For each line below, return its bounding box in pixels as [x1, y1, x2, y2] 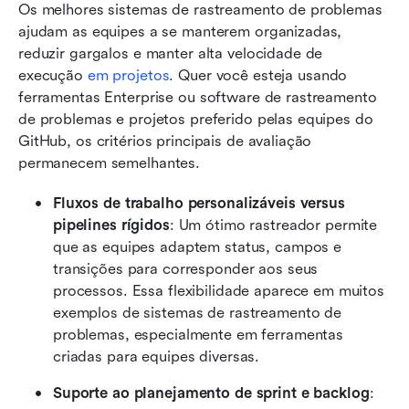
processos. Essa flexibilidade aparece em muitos [53, 281, 384, 299]
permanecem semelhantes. [18, 153, 201, 172]
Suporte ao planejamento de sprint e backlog [53, 383, 370, 402]
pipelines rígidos [53, 215, 170, 234]
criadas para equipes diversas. [53, 347, 260, 365]
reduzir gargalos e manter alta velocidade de [18, 44, 323, 62]
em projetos [87, 66, 170, 84]
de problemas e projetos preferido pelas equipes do [18, 110, 373, 128]
